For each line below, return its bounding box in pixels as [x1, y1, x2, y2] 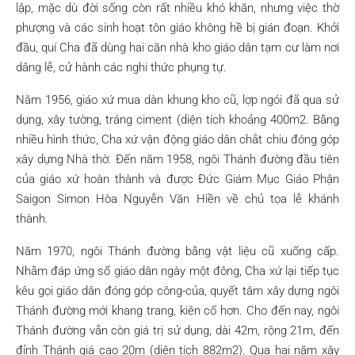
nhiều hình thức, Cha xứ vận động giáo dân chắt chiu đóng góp [16, 132, 339, 147]
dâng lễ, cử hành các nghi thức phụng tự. [16, 60, 227, 74]
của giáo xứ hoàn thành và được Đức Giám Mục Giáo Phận [16, 172, 339, 186]
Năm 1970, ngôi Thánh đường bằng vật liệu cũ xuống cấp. [16, 244, 339, 258]
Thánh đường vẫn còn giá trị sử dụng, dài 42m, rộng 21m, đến [16, 323, 339, 338]
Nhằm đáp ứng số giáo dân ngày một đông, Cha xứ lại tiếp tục [16, 264, 339, 278]
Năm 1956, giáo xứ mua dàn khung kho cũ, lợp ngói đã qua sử [16, 93, 339, 107]
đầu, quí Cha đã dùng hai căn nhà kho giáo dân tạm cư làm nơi [16, 40, 339, 55]
